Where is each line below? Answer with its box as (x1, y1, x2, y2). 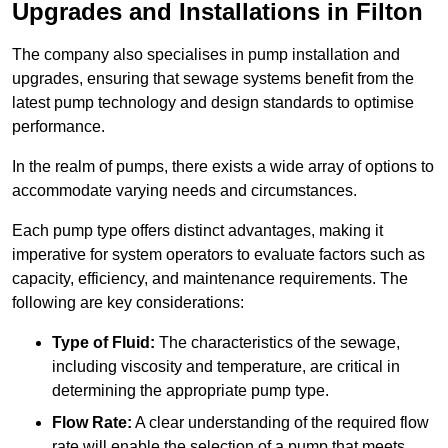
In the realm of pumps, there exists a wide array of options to (12, 158, 434, 176)
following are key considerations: (12, 294, 244, 312)
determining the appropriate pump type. (52, 382, 329, 400)
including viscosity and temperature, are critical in (52, 358, 400, 376)
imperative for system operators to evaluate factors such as (12, 246, 425, 264)
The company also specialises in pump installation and (12, 46, 400, 64)
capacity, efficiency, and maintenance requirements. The (12, 270, 408, 288)
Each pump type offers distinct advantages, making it (12, 222, 383, 240)
